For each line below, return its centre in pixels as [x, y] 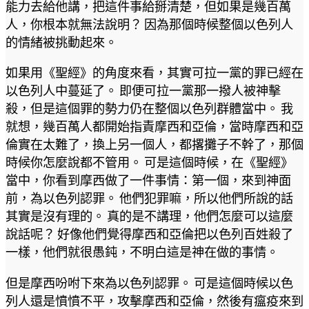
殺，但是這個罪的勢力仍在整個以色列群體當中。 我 [149, 109]
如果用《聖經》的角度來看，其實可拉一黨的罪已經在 [154, 73]
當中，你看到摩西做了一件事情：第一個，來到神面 [148, 180]
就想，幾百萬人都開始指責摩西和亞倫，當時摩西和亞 [154, 127]
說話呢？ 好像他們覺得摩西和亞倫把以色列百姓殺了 [149, 234]
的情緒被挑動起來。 [61, 42]
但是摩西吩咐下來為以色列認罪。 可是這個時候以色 [149, 282]
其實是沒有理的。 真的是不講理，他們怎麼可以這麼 [149, 216]
